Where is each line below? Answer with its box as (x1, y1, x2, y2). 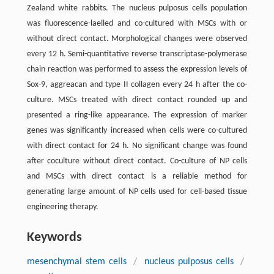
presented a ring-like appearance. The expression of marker (26, 110, 248, 120)
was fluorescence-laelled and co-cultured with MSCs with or (26, 18, 248, 28)
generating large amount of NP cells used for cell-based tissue (26, 187, 248, 196)
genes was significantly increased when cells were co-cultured (26, 125, 248, 135)
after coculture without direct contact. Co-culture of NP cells (26, 156, 248, 166)
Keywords (26, 230, 82, 245)
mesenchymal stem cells (26, 256, 127, 267)
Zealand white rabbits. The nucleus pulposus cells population (26, 3, 248, 13)
